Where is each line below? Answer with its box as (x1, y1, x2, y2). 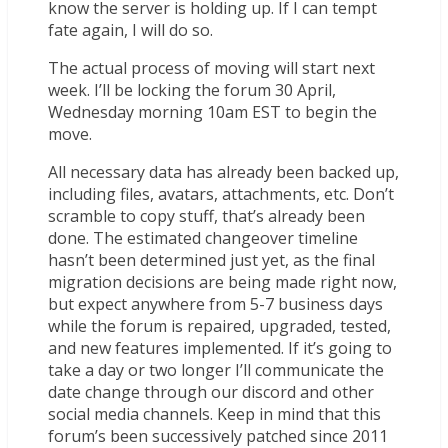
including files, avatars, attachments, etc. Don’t (48, 183, 394, 206)
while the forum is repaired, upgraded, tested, (48, 315, 391, 338)
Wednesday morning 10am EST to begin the (48, 101, 377, 124)
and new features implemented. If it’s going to (48, 337, 392, 360)
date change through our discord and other (48, 381, 374, 404)
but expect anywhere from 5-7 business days (48, 293, 383, 316)
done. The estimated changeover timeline (48, 227, 358, 250)
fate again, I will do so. (48, 19, 213, 42)
